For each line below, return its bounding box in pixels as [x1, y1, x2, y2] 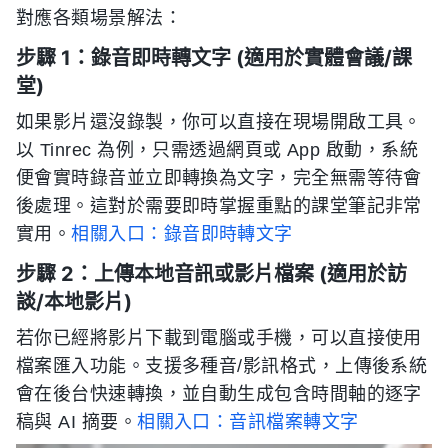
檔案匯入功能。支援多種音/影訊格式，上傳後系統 [16, 355, 428, 376]
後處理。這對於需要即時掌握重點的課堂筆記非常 [16, 195, 422, 216]
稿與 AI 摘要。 [16, 411, 138, 432]
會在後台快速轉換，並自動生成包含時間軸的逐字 [16, 383, 422, 404]
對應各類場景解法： [16, 7, 183, 28]
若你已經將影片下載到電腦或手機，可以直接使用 [16, 327, 422, 348]
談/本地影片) [16, 289, 132, 314]
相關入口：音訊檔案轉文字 [137, 411, 359, 432]
